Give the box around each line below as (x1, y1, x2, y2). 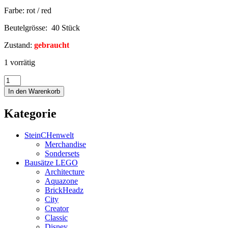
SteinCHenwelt (24, 130, 74, 139)
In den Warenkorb (8, 87, 60, 95)
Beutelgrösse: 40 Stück (4, 23, 80, 32)
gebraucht (34, 40, 69, 49)
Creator (45, 204, 69, 213)
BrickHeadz (45, 185, 83, 194)
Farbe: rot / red (4, 6, 51, 15)
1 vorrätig (4, 58, 35, 67)
